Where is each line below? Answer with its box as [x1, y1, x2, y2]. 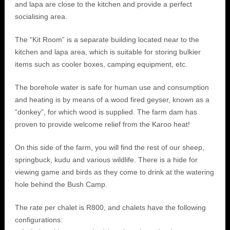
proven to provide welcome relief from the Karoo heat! [14, 120, 190, 128]
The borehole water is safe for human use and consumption [14, 83, 209, 91]
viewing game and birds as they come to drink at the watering [14, 168, 214, 176]
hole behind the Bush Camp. [14, 180, 107, 188]
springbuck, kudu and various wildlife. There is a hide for [14, 156, 198, 164]
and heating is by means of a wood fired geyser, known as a [14, 95, 209, 104]
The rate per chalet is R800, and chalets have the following [14, 203, 206, 212]
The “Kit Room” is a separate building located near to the [14, 35, 199, 44]
